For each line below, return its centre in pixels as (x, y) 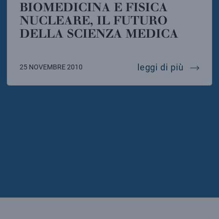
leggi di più (162, 67)
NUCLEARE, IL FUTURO (93, 21)
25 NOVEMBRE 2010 (51, 67)
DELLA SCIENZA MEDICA (99, 34)
